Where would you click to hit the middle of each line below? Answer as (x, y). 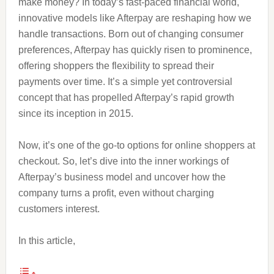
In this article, (46, 241)
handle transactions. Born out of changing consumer (131, 34)
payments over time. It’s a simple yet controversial (125, 82)
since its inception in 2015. (76, 113)
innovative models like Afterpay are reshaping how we (135, 18)
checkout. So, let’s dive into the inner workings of (123, 161)
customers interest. (59, 209)
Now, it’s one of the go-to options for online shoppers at (136, 145)
